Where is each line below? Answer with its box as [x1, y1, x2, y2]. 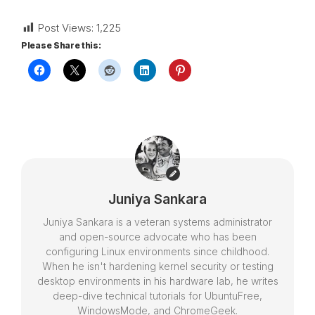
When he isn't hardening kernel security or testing [41, 260, 274, 272]
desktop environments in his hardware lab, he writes [37, 275, 278, 287]
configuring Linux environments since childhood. [46, 245, 269, 257]
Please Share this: [21, 40, 101, 51]
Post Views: [38, 21, 94, 34]
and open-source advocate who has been [58, 231, 257, 243]
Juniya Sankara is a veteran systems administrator [43, 216, 272, 228]
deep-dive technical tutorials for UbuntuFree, [53, 290, 262, 302]
